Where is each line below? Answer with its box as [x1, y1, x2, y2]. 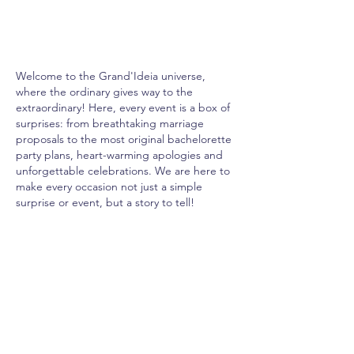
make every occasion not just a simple [16, 179, 202, 194]
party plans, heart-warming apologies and [16, 148, 223, 162]
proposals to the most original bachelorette [16, 132, 232, 146]
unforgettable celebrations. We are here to [16, 164, 230, 178]
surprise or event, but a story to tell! [16, 195, 194, 209]
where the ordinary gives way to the [16, 85, 193, 99]
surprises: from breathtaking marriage [16, 116, 204, 130]
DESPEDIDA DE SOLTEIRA [97, 273, 352, 292]
